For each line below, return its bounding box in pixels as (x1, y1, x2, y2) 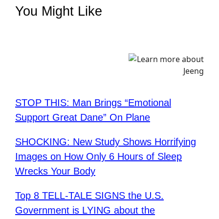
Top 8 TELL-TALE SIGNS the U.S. (15, 190, 164, 201)
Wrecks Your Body (15, 166, 95, 177)
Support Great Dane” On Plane (15, 112, 150, 123)
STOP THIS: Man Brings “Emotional (15, 97, 171, 109)
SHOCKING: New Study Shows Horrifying (15, 136, 196, 148)
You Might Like (15, 4, 102, 19)
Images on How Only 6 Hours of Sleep (15, 151, 182, 162)
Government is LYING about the (15, 205, 155, 216)
